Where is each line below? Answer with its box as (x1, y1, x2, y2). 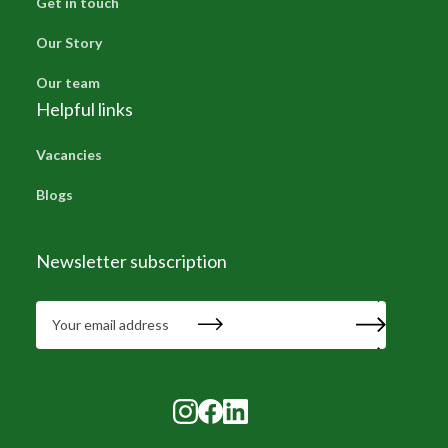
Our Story (35, 33, 102, 51)
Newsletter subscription (35, 249, 227, 272)
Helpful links (35, 97, 133, 120)
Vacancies (35, 145, 102, 163)
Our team (35, 73, 100, 91)
